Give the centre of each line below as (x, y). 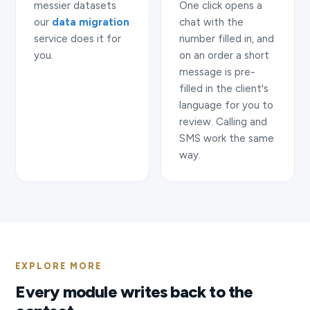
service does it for (78, 38)
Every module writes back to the (134, 291)
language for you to (226, 105)
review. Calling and (223, 121)
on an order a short (224, 55)
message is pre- (217, 72)
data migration (91, 22)
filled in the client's (224, 88)
